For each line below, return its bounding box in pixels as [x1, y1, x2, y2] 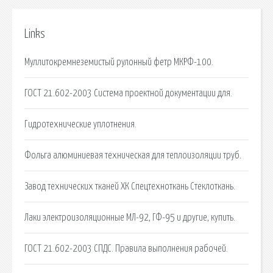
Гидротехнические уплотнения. [24, 119, 136, 129]
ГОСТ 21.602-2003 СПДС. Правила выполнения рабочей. [24, 243, 228, 253]
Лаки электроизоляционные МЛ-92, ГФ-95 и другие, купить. [24, 212, 235, 222]
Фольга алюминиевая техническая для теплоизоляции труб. [24, 150, 241, 160]
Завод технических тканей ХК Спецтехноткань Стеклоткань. [24, 181, 235, 191]
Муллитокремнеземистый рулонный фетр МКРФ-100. [24, 57, 213, 67]
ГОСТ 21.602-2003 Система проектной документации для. [24, 88, 232, 98]
